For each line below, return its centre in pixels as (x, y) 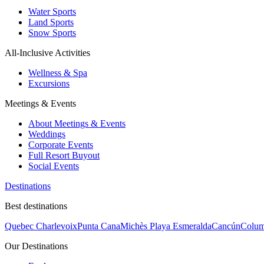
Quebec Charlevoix (41, 226)
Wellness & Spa (58, 72)
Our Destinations (36, 246)
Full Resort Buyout (64, 155)
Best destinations (36, 206)
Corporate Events (61, 144)
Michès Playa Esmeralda (166, 226)
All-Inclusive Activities (47, 52)
